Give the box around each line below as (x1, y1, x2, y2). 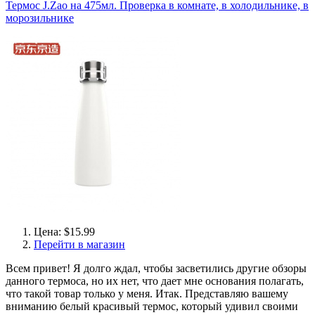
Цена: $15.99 (34, 226, 95, 238)
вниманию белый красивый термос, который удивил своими (6, 300, 298, 312)
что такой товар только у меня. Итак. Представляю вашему (6, 288, 288, 300)
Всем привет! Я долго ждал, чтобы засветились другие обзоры (6, 262, 307, 274)
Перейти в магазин (34, 238, 125, 250)
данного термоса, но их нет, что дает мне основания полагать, (6, 275, 304, 287)
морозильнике (6, 12, 74, 24)
